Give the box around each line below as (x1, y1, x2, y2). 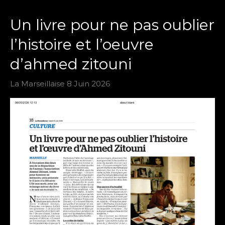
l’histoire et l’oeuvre (10, 35, 154, 54)
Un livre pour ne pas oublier (10, 15, 214, 34)
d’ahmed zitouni (10, 54, 132, 73)
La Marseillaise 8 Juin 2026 (10, 78, 110, 88)
